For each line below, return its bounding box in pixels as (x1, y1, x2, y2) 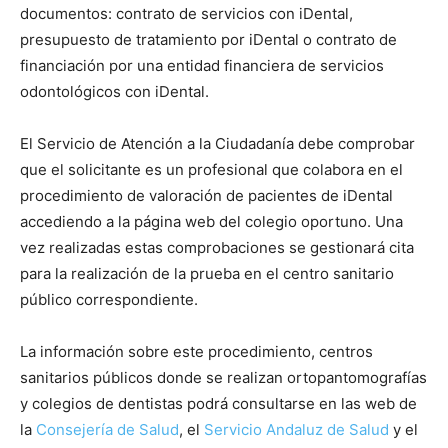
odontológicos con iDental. (20, 81, 209, 101)
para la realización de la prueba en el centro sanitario (20, 263, 394, 283)
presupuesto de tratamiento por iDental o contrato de (20, 29, 397, 49)
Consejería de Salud (36, 419, 179, 439)
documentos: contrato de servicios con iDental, (20, 3, 353, 23)
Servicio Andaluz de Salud (204, 419, 389, 439)
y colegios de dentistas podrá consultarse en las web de (20, 393, 417, 413)
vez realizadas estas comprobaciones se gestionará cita (20, 237, 414, 257)
